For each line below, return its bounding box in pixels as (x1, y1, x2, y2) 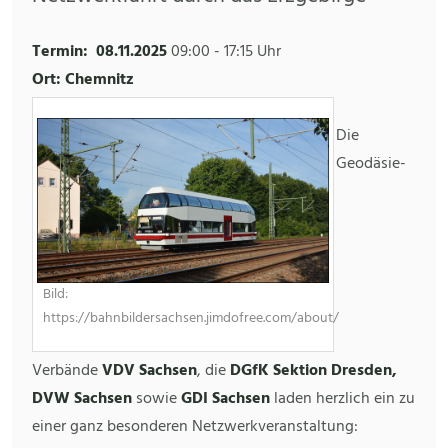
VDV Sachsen (102, 357, 197, 384)
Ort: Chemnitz (32, 67, 134, 94)
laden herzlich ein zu (270, 385, 415, 412)
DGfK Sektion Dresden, (230, 357, 397, 384)
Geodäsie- (336, 151, 406, 178)
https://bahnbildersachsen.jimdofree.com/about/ (43, 306, 339, 330)
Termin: (32, 39, 88, 66)
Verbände (32, 357, 102, 384)
